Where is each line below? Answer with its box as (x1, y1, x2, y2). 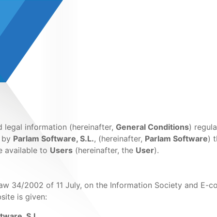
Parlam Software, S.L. (13, 134, 94, 143)
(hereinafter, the (73, 145, 136, 155)
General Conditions (116, 122, 189, 132)
